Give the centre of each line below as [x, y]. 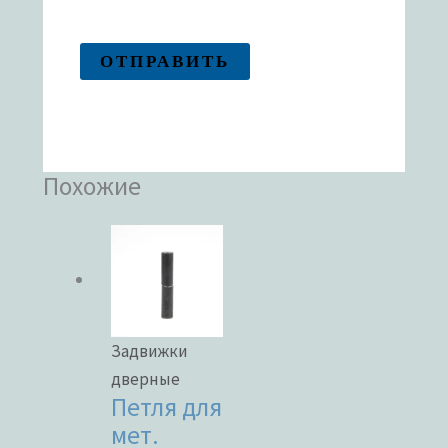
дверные [146, 378]
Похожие [92, 185]
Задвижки [150, 350]
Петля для [167, 406]
